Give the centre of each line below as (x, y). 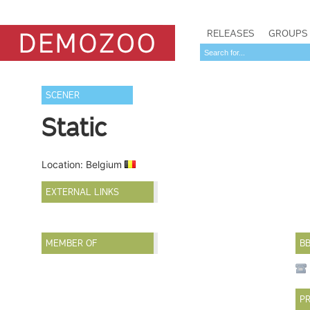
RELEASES (231, 33)
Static (74, 127)
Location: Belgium (83, 164)
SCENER (63, 95)
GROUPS (288, 33)
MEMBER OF (72, 244)
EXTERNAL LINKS (83, 192)
